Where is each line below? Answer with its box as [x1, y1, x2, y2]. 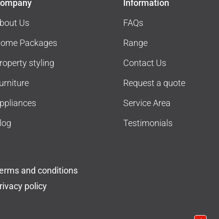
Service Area [123, 97, 171, 108]
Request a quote [123, 77, 185, 88]
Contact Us [123, 57, 166, 68]
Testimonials [123, 117, 173, 128]
